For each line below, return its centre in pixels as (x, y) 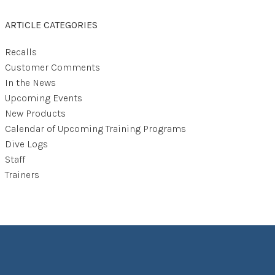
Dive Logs (26, 144)
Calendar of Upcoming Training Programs (95, 129)
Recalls (21, 52)
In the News (30, 83)
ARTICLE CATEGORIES (51, 25)
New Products (35, 113)
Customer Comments (52, 67)
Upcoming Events (44, 98)
